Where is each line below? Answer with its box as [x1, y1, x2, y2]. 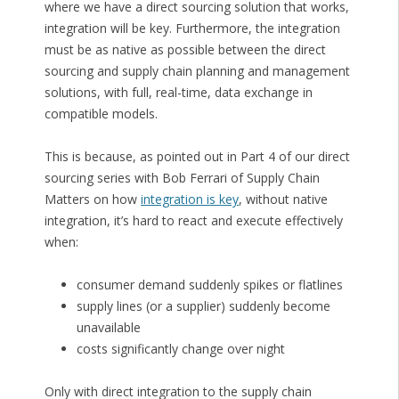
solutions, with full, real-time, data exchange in [44, 84, 313, 102]
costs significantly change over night [76, 340, 285, 358]
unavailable [76, 319, 141, 337]
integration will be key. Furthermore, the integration [44, 20, 340, 37]
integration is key [140, 191, 239, 208]
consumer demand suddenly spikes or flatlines [76, 276, 343, 294]
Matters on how [44, 191, 141, 208]
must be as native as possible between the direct [44, 41, 326, 59]
